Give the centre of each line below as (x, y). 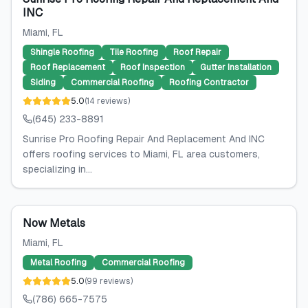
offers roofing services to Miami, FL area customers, (141, 154)
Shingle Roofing (62, 52)
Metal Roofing (58, 263)
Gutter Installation (236, 67)
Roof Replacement (68, 67)
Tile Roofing (134, 52)
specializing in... (57, 169)
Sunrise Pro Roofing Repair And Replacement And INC (144, 139)
